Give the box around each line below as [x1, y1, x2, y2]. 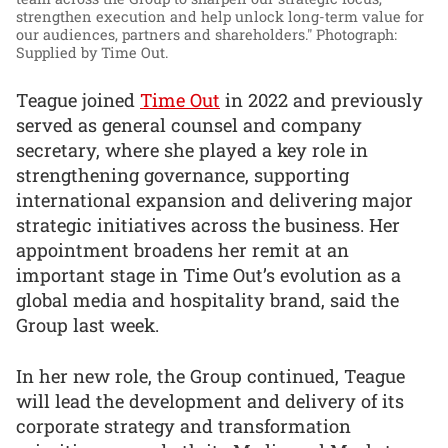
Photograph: [316, 25, 397, 45]
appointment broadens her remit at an [16, 238, 349, 262]
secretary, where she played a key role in [16, 138, 368, 162]
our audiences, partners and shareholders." [16, 25, 312, 45]
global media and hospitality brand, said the [16, 288, 399, 312]
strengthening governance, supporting [16, 163, 349, 187]
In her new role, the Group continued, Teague [16, 363, 405, 388]
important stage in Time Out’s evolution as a [16, 263, 401, 287]
